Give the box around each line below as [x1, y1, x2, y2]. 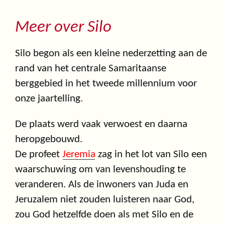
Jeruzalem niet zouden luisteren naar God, [15, 194, 194, 205]
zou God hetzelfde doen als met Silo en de [15, 209, 193, 220]
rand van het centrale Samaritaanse [15, 63, 166, 74]
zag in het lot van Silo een [95, 149, 207, 160]
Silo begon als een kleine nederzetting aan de [15, 48, 207, 59]
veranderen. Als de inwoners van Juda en [15, 179, 188, 190]
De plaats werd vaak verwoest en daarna [15, 119, 187, 130]
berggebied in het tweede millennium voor [15, 78, 197, 89]
